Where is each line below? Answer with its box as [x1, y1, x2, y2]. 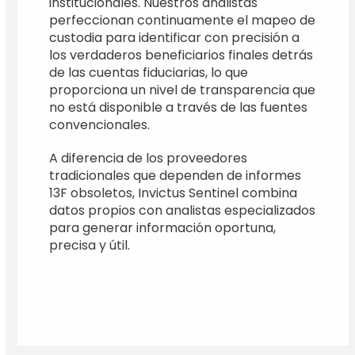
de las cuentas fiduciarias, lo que [49, 63, 249, 82]
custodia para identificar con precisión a [49, 28, 300, 47]
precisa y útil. [49, 235, 131, 254]
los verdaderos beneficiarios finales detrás [49, 45, 314, 64]
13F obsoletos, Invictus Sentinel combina [49, 183, 298, 202]
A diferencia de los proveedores [49, 148, 248, 167]
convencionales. [49, 115, 151, 134]
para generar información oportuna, [49, 218, 277, 237]
